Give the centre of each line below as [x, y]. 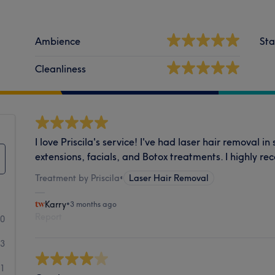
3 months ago [94, 204]
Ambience [58, 41]
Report [49, 216]
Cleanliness [61, 68]
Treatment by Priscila [78, 178]
